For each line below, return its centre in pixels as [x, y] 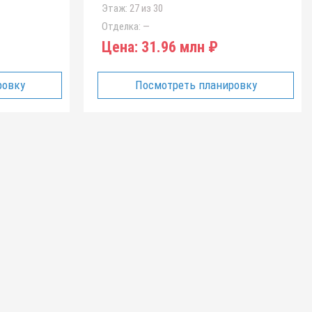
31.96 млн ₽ [178, 47]
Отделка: [121, 26]
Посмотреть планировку [196, 85]
